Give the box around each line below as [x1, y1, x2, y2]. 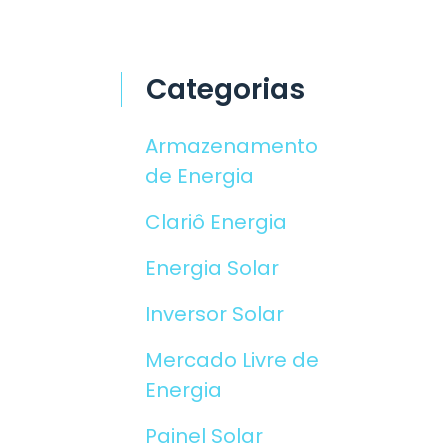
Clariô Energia [145, 208, 287, 236]
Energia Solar [145, 254, 279, 282]
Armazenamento [145, 132, 318, 160]
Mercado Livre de [145, 346, 319, 374]
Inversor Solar [145, 300, 284, 328]
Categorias [146, 70, 305, 109]
